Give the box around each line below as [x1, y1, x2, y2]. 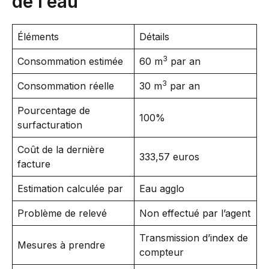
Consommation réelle [17, 80, 114, 92]
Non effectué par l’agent [139, 207, 250, 220]
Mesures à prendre [17, 239, 105, 252]
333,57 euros [139, 151, 199, 163]
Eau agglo [139, 183, 184, 195]
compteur [139, 246, 184, 259]
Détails [139, 31, 169, 43]
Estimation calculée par [17, 183, 123, 195]
